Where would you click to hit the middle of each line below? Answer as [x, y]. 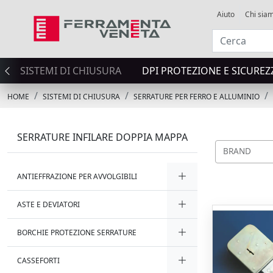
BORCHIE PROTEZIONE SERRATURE [77, 232]
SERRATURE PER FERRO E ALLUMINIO [197, 97]
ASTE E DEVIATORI [48, 204]
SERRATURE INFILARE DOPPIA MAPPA [102, 137]
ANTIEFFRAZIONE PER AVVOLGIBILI [77, 176]
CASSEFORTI [38, 261]
